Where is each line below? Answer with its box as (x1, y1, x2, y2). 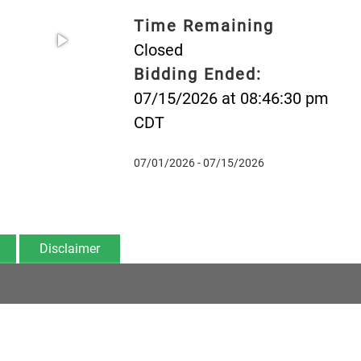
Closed (133, 39, 183, 60)
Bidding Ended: (133, 64, 262, 84)
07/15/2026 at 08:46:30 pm (133, 88, 329, 108)
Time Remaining (133, 15, 274, 35)
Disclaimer (39, 240, 100, 256)
